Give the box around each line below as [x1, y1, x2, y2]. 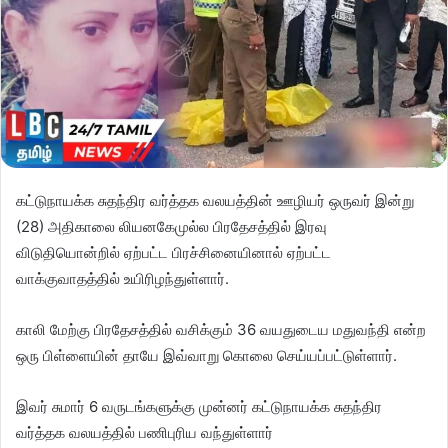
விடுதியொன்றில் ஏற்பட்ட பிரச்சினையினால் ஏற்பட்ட [16, 242, 331, 262]
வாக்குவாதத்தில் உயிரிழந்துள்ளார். [16, 268, 229, 288]
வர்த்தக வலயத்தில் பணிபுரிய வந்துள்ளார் [16, 422, 273, 442]
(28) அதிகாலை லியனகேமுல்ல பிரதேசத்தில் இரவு [16, 216, 327, 236]
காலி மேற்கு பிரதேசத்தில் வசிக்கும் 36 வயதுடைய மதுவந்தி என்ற [16, 319, 430, 339]
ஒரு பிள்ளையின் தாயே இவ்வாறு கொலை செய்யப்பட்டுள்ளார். [16, 345, 397, 365]
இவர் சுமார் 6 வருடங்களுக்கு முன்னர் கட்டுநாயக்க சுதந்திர [16, 396, 382, 416]
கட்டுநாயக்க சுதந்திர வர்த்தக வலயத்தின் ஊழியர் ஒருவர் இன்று [16, 190, 414, 210]
